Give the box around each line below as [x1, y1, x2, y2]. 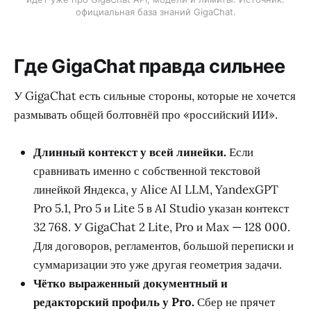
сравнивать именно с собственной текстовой [33, 162, 260, 178]
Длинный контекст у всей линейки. [33, 144, 226, 160]
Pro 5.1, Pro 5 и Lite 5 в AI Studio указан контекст [33, 200, 289, 216]
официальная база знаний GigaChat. [75, 6, 236, 17]
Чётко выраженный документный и [33, 275, 228, 291]
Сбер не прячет [194, 294, 275, 310]
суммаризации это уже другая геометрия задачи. [33, 256, 282, 272]
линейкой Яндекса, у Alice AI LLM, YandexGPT [33, 181, 278, 197]
